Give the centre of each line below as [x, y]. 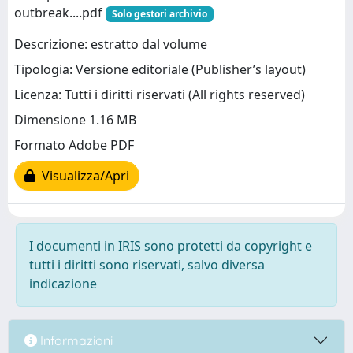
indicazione [63, 284]
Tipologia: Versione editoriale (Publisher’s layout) [160, 70]
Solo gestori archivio [159, 14]
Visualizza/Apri [82, 176]
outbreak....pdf [60, 13]
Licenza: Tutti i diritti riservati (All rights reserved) [160, 95]
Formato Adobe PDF [74, 145]
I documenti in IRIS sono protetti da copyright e [171, 246]
